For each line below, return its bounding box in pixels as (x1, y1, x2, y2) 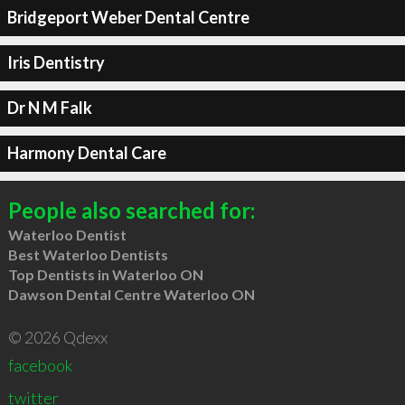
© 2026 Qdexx (7, 326, 108, 347)
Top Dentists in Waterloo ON (7, 265, 203, 283)
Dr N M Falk (6, 98, 92, 118)
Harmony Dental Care (6, 143, 166, 163)
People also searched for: (7, 196, 255, 223)
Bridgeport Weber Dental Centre (6, 7, 250, 27)
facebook (7, 354, 72, 375)
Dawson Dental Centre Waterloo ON (7, 285, 255, 303)
